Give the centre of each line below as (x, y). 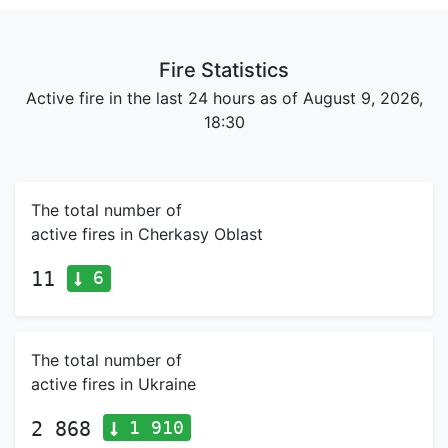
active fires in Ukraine (113, 383)
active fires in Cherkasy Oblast (147, 234)
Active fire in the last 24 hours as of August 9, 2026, (224, 98)
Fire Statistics (224, 70)
